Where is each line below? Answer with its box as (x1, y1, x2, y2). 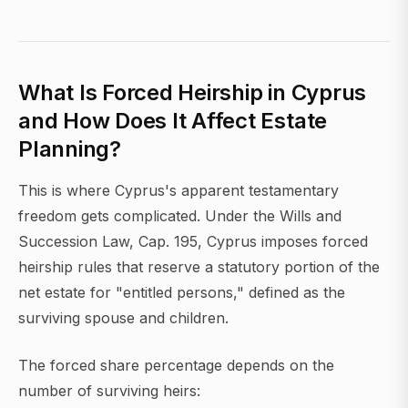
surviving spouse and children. (18, 309, 229, 328)
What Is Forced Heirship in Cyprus (18, 79, 367, 107)
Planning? (18, 136, 121, 163)
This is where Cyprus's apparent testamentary (18, 181, 339, 200)
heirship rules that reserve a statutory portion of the (18, 258, 380, 277)
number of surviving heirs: (18, 382, 200, 401)
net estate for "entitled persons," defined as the (18, 283, 345, 302)
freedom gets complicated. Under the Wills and (18, 207, 342, 226)
